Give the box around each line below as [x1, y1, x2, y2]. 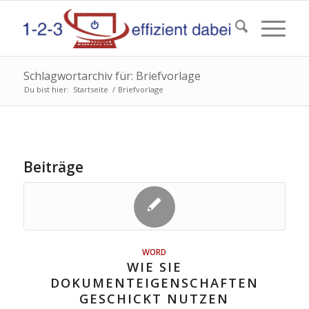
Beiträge [23, 157, 83, 177]
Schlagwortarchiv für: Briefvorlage [23, 68, 201, 83]
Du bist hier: [23, 84, 69, 94]
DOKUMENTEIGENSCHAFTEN [50, 275, 259, 291]
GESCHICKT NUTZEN [79, 290, 230, 307]
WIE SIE [126, 259, 182, 275]
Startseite [72, 84, 108, 94]
